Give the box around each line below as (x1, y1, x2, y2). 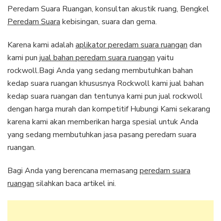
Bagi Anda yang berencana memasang (7, 165, 140, 176)
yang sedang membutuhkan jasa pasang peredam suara (7, 129, 196, 140)
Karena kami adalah (7, 39, 75, 50)
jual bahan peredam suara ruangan (39, 52, 155, 63)
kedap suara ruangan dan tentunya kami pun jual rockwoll (7, 90, 203, 102)
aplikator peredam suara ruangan (75, 39, 187, 50)
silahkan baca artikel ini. (34, 178, 116, 189)
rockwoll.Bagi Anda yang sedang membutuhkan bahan (7, 65, 193, 76)
